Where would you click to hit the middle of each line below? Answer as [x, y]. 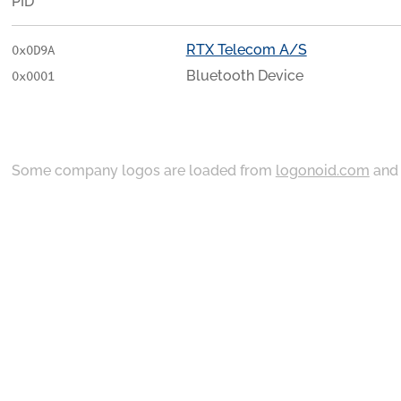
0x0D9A [33, 51]
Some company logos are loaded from [143, 170]
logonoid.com [322, 170]
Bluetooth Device [244, 75]
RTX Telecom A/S [246, 49]
